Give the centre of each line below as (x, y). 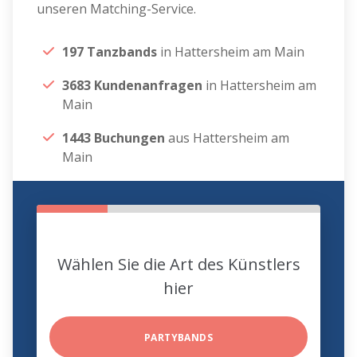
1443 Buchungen (114, 138)
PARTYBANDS (178, 338)
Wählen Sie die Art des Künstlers (178, 265)
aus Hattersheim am (228, 138)
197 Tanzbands (112, 52)
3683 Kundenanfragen (133, 86)
